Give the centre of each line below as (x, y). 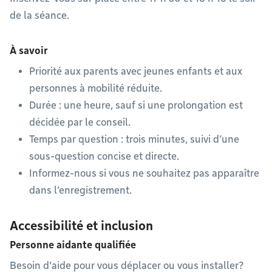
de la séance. (39, 15)
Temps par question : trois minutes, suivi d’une (134, 139)
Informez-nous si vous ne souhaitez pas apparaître (144, 173)
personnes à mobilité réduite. (96, 88)
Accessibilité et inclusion (81, 226)
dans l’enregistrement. (80, 190)
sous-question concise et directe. (104, 156)
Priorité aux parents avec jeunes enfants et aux (136, 71)
